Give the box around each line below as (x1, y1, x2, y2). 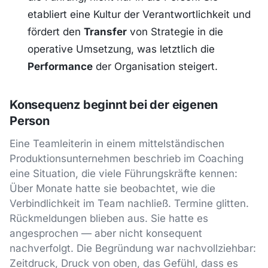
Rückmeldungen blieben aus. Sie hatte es (10, 212, 208, 225)
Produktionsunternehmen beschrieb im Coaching (10, 153, 243, 165)
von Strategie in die (126, 26, 223, 38)
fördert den (27, 26, 84, 38)
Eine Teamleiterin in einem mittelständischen (10, 138, 224, 150)
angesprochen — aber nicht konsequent (10, 227, 202, 240)
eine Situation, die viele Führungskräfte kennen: (10, 167, 237, 180)
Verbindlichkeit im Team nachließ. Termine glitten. (10, 197, 249, 210)
